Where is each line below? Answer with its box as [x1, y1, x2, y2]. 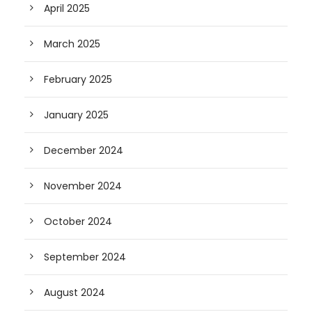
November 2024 [44, 179, 122, 194]
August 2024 [44, 286, 105, 300]
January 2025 [44, 108, 109, 123]
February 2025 [44, 72, 112, 87]
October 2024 [44, 214, 112, 229]
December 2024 [44, 143, 123, 158]
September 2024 [44, 250, 126, 265]
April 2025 [44, 1, 90, 16]
